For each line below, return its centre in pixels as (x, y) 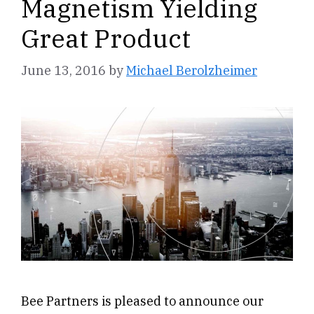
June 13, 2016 (63, 71)
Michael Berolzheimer (192, 71)
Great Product (106, 39)
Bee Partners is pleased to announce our (142, 301)
